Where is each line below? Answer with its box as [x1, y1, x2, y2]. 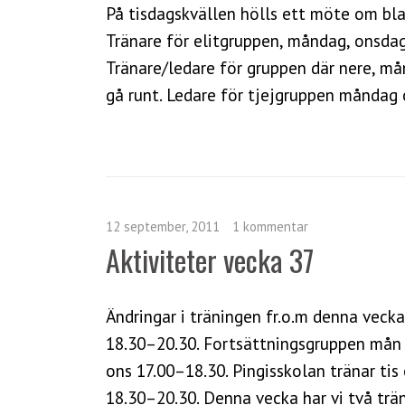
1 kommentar [232, 217, 308, 235]
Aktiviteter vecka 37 [106, 238, 314, 281]
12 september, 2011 [106, 217, 220, 235]
